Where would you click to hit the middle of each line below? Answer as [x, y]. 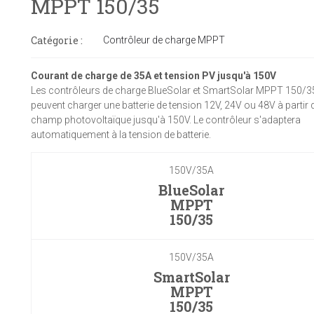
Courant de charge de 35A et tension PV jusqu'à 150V [153, 76]
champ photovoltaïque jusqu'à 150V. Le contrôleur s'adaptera [165, 120]
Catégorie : [56, 40]
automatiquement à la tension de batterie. [121, 135]
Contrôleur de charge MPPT [164, 40]
